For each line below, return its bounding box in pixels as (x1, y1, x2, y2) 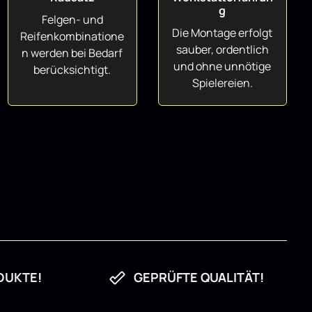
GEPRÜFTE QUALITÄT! (134, 269, 264, 286)
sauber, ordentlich (175, 42, 269, 57)
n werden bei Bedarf (22, 45, 123, 61)
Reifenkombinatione (20, 29, 125, 44)
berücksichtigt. (33, 62, 111, 77)
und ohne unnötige (173, 58, 272, 74)
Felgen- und (41, 12, 103, 27)
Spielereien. (192, 75, 253, 91)
